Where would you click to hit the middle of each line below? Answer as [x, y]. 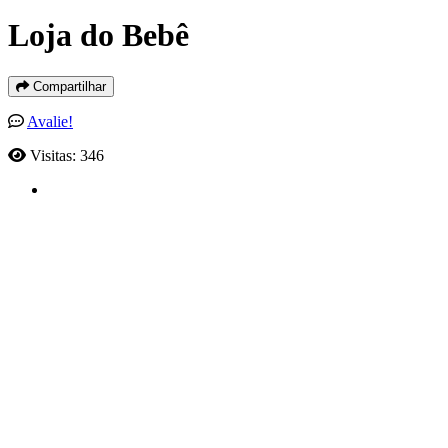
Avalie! [50, 121]
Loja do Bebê [98, 35]
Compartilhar [67, 86]
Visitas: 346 [67, 155]
